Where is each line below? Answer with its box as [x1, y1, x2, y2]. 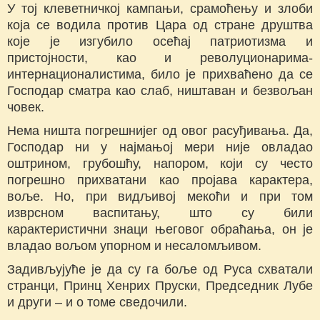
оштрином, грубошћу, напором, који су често [7, 156, 313, 171]
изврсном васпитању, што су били [7, 206, 313, 221]
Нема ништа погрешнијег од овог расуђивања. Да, [7, 124, 313, 139]
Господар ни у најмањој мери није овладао [7, 140, 313, 155]
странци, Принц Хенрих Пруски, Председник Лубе [7, 279, 313, 294]
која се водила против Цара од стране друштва [7, 18, 313, 33]
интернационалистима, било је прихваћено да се [7, 67, 313, 82]
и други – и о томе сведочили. [7, 295, 187, 310]
